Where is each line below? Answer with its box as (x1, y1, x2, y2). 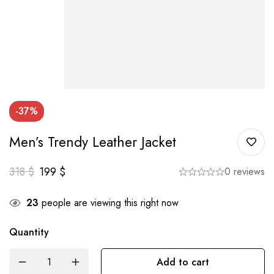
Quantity (9, 224, 49, 239)
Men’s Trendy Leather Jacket (9, 131, 176, 152)
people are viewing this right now (39, 195, 179, 210)
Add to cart (157, 254, 209, 269)
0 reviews (224, 164, 265, 179)
